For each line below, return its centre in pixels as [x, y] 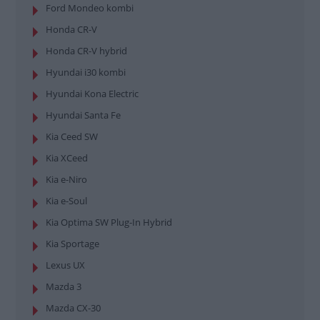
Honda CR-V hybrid [86, 50]
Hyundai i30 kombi [86, 72]
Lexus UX [65, 265]
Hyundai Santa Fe [83, 115]
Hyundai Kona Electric [92, 93]
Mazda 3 [64, 286]
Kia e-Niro [66, 179]
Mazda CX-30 [73, 307]
